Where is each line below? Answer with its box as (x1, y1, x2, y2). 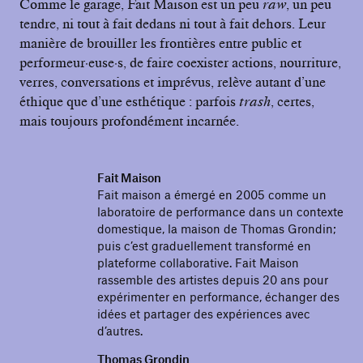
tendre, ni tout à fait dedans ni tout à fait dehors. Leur (19, 15, 326, 32)
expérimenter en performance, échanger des (97, 288, 340, 304)
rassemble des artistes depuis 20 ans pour (97, 271, 328, 287)
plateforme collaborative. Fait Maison (97, 254, 299, 270)
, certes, (271, 92, 314, 109)
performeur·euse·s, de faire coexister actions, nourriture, (19, 53, 341, 70)
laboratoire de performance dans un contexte (97, 203, 344, 219)
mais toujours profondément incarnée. (19, 112, 239, 129)
